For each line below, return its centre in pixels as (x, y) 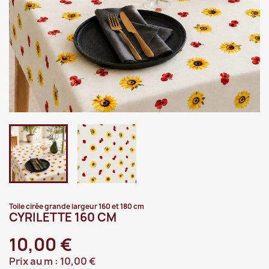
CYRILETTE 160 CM (63, 217)
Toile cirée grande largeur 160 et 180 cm (77, 207)
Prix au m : (35, 261)
